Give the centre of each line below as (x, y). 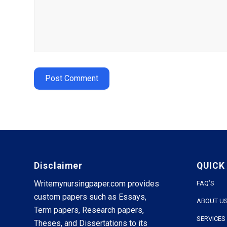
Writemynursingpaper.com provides (97, 184)
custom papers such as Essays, (90, 197)
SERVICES (211, 218)
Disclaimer (58, 165)
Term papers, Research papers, (89, 210)
